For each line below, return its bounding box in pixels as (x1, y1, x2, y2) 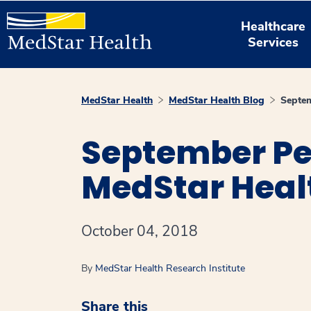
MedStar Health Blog (169, 94, 264, 107)
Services (248, 33, 299, 51)
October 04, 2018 (81, 221, 198, 241)
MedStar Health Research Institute (95, 262, 245, 275)
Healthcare (241, 17, 306, 35)
